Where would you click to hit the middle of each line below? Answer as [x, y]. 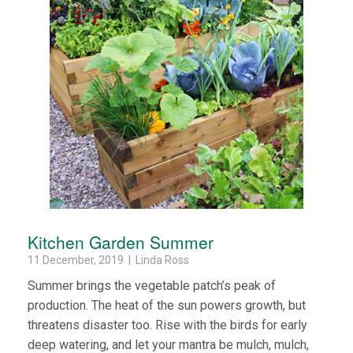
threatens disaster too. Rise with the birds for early [167, 325]
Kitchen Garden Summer [121, 242]
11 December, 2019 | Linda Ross [108, 260]
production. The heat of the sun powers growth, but [167, 305]
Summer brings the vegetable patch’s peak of [152, 285]
